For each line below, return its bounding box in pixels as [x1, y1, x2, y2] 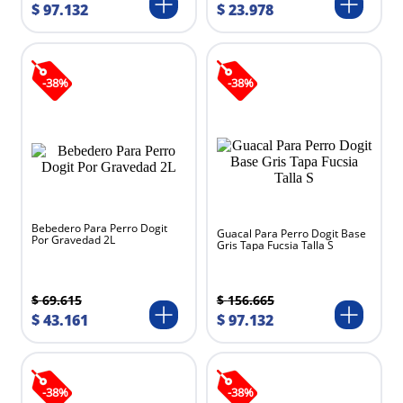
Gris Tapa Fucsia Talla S [216, 237, 334, 253]
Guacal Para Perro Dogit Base [216, 225, 366, 241]
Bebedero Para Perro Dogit [31, 219, 167, 236]
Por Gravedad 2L [31, 231, 115, 247]
